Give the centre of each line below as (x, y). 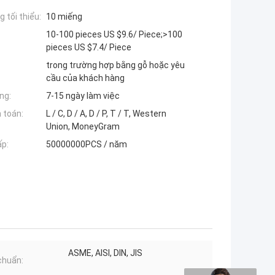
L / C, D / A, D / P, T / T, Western (106, 114)
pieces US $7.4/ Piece (89, 48)
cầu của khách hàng (85, 78)
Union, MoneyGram (83, 127)
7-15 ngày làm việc (83, 96)
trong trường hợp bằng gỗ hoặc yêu (115, 65)
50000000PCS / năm (87, 145)
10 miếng (64, 17)
